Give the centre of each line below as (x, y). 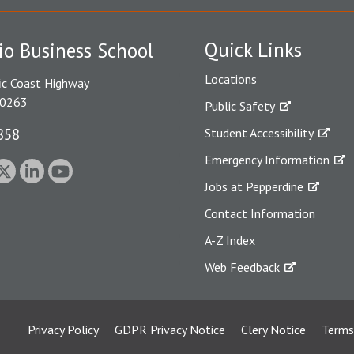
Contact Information (260, 213)
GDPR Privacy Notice (169, 330)
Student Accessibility (259, 133)
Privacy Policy (63, 330)
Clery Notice (273, 330)
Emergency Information (267, 160)
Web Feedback (242, 267)
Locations (231, 79)
